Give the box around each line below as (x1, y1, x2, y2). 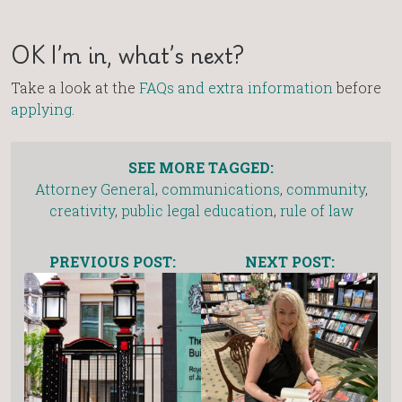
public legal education (120, 200, 274, 220)
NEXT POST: (244, 251, 335, 271)
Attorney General (34, 179, 155, 198)
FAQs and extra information (139, 77, 333, 97)
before (333, 77, 381, 97)
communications (161, 179, 280, 198)
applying (11, 99, 72, 118)
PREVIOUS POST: (49, 251, 176, 271)
